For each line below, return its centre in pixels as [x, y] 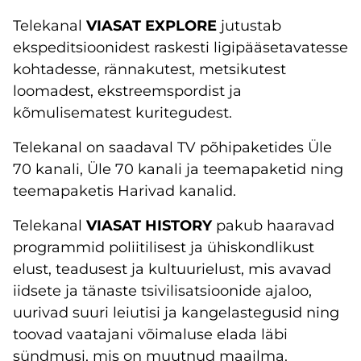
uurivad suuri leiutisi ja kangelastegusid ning [176, 313]
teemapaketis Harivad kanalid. [124, 191]
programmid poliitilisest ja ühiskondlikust [164, 247]
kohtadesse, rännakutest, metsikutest [149, 69]
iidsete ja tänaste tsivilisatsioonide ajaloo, [162, 291]
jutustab [251, 26]
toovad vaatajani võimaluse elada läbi [150, 334]
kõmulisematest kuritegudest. [122, 113]
